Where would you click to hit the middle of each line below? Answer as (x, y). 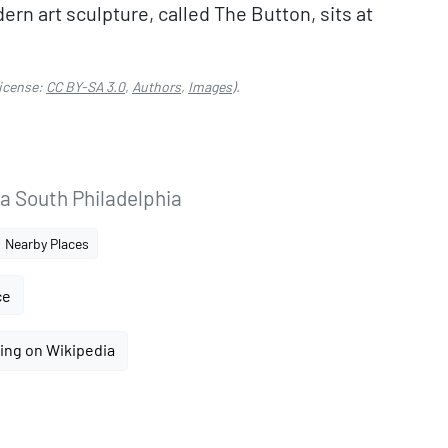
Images (210, 86)
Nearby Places (47, 243)
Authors (156, 86)
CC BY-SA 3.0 (85, 86)
